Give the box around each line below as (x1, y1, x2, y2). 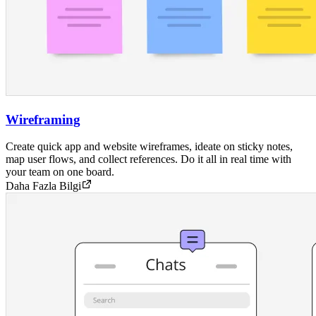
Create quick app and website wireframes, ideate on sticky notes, (6, 140, 293, 153)
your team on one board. (6, 166, 114, 178)
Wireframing (6, 111, 80, 127)
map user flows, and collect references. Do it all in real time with (6, 153, 291, 166)
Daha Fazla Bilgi (6, 180, 81, 193)
